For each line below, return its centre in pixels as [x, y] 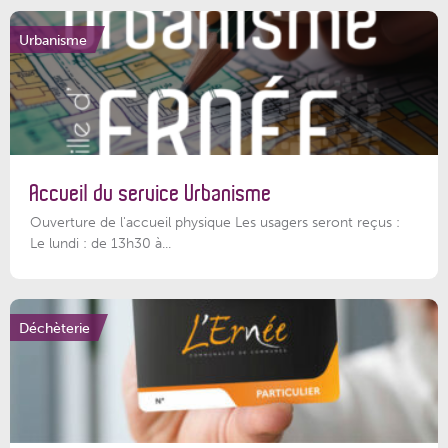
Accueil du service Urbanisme [151, 194]
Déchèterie [54, 327]
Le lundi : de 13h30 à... [100, 242]
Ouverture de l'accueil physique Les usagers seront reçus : [215, 221]
